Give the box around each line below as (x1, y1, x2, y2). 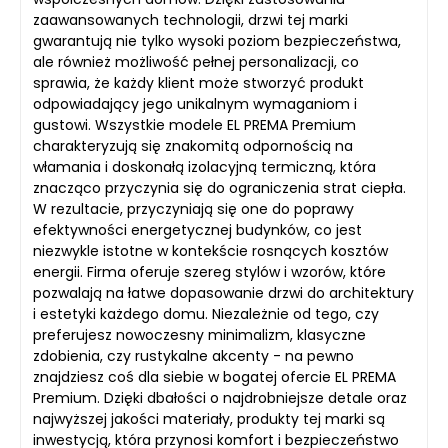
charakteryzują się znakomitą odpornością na (33, 135, 353, 156)
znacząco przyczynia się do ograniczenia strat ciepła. (33, 177, 406, 198)
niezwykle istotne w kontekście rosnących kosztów (33, 240, 388, 261)
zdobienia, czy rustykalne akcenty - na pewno (33, 345, 354, 366)
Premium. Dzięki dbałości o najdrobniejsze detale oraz (33, 387, 407, 408)
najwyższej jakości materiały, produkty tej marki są (33, 408, 385, 429)
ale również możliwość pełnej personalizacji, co (33, 51, 359, 72)
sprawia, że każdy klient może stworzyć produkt (33, 72, 364, 93)
